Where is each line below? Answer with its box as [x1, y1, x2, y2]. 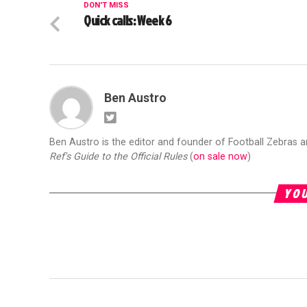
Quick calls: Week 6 [84, 10, 172, 29]
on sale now [193, 150, 247, 162]
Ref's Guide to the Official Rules [49, 150, 187, 162]
